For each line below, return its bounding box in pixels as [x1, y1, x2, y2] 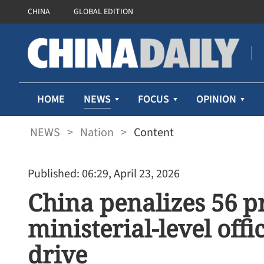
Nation [80, 124, 114, 141]
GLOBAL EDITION [74, 6, 133, 18]
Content [134, 124, 174, 141]
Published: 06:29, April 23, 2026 [28, 166, 180, 182]
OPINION [196, 92, 236, 107]
